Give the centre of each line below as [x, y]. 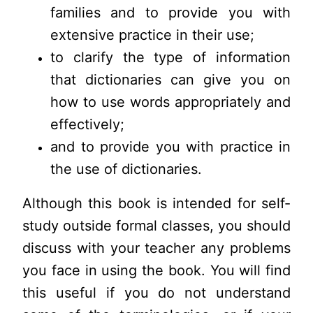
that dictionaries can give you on [170, 80]
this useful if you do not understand [156, 292]
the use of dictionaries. [126, 169]
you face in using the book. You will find [156, 270]
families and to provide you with [170, 13]
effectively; [87, 125]
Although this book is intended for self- [156, 203]
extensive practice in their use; [152, 35]
